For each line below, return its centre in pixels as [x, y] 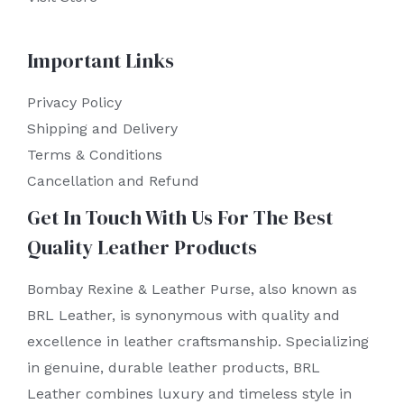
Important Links [101, 60]
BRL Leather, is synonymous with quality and [184, 316]
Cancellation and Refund [113, 181]
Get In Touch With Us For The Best [180, 218]
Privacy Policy [74, 103]
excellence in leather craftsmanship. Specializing [198, 342]
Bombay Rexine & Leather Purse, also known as [192, 289]
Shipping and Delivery [102, 129]
